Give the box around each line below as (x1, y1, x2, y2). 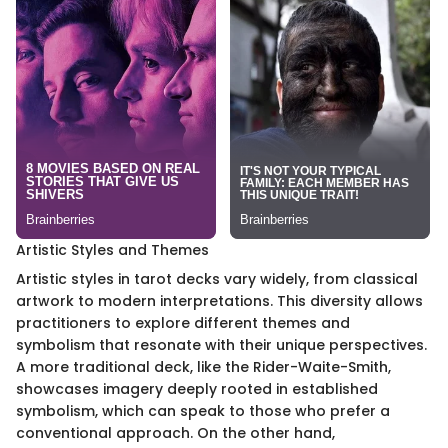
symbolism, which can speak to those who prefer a (16, 400, 390, 421)
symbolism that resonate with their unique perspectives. (16, 334, 427, 355)
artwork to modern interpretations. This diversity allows (16, 290, 423, 311)
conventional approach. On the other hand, (16, 422, 335, 443)
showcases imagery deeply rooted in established (16, 378, 378, 399)
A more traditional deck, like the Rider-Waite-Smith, (16, 356, 391, 377)
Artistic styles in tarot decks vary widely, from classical (16, 268, 418, 289)
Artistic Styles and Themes (16, 239, 209, 260)
